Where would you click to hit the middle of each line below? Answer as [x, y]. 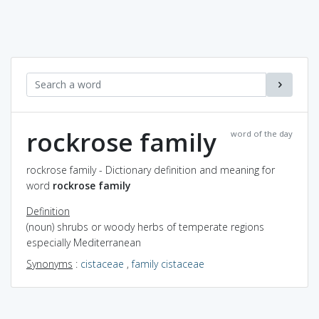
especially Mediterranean [84, 242]
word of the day [262, 133]
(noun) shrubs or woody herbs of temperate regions [145, 226]
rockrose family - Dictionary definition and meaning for [151, 169]
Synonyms [49, 263]
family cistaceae [168, 263]
